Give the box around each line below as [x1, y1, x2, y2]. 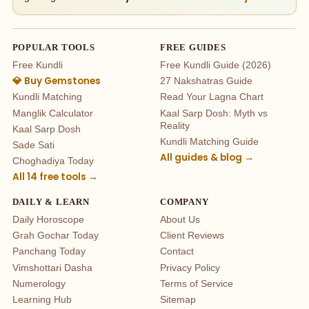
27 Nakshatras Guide [160, 76, 252, 87]
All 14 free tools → [12, 170, 98, 183]
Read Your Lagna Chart [160, 92, 263, 103]
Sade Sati [12, 139, 54, 150]
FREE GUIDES [160, 43, 226, 53]
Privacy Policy [160, 262, 220, 273]
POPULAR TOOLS [12, 43, 95, 53]
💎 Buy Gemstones [12, 74, 101, 88]
